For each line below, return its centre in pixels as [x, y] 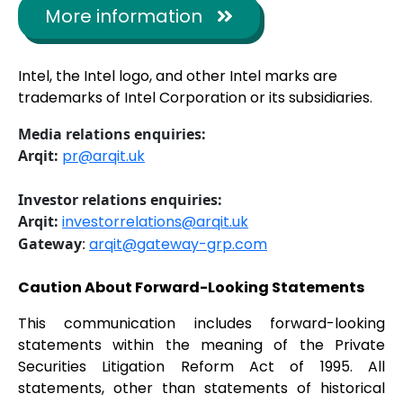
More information [124, 17]
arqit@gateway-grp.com [178, 245]
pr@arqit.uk [103, 157]
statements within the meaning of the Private [201, 345]
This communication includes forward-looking [201, 324]
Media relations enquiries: [112, 134]
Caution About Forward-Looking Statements [191, 288]
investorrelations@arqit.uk [155, 222]
